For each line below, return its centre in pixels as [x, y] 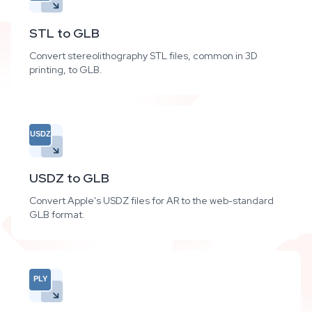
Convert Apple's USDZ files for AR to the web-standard [151, 201]
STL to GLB [64, 33]
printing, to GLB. [66, 70]
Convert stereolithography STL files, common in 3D [143, 56]
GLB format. [57, 214]
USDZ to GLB [69, 178]
